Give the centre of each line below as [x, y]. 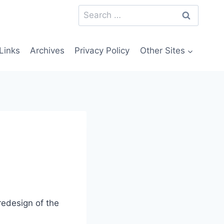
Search [92, 11]
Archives [47, 51]
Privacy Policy [102, 51]
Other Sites [162, 51]
